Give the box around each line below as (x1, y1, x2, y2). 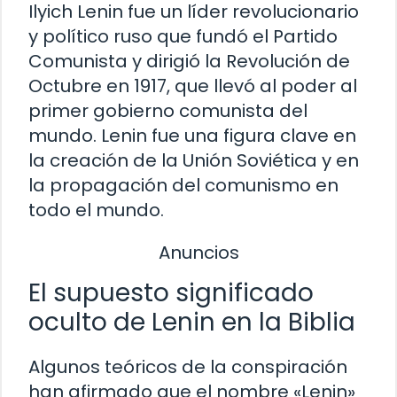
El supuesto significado (28, 275, 314, 310)
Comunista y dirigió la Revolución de (28, 48, 350, 74)
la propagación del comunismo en (28, 172, 339, 198)
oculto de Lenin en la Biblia (28, 304, 355, 339)
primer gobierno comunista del (28, 97, 307, 123)
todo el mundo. (28, 197, 164, 222)
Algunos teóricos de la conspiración (28, 354, 347, 379)
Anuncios (158, 239, 239, 265)
